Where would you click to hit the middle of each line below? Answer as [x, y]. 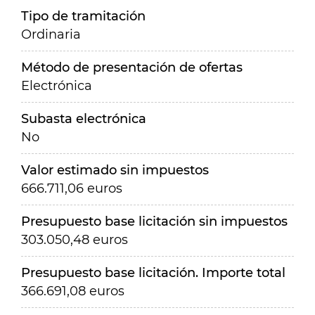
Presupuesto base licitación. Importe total [153, 273]
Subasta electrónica [84, 119]
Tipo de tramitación [83, 16]
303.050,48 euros [75, 240]
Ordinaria [51, 34]
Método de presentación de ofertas [132, 67]
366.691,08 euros [73, 291]
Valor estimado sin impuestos [115, 170]
